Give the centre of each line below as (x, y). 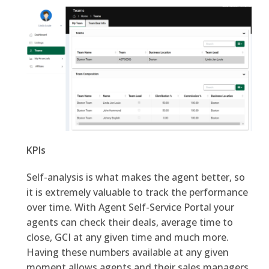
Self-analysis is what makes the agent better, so (135, 177)
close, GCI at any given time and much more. (127, 237)
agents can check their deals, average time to (129, 222)
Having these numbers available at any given (127, 252)
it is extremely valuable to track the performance (137, 192)
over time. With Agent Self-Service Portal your (130, 207)
